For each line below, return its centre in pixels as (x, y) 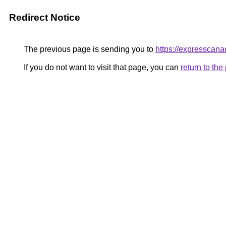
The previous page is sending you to (89, 49)
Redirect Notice (45, 17)
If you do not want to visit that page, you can (101, 67)
